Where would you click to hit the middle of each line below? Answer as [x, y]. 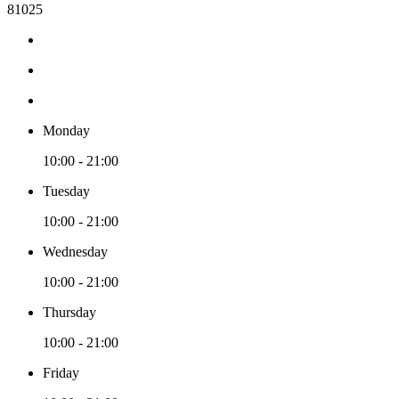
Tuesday [66, 191]
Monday [66, 130]
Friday [61, 372]
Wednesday [75, 251]
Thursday [69, 312]
